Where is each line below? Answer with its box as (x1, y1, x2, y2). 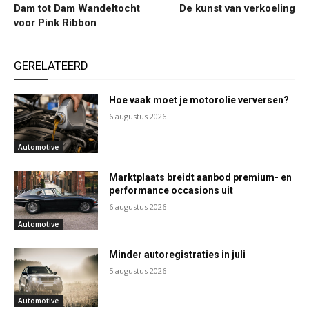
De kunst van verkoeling (179, 2, 295, 15)
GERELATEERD (14, 59, 88, 73)
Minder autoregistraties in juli (109, 248, 246, 260)
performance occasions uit (109, 184, 234, 196)
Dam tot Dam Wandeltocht (14, 2, 140, 15)
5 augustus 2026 (109, 265, 167, 276)
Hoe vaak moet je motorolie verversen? (109, 94, 290, 106)
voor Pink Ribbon (14, 17, 97, 30)
